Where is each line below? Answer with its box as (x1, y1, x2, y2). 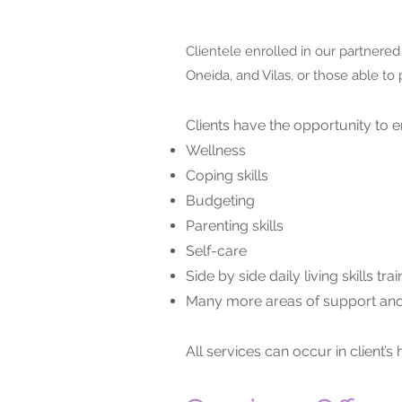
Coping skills (186, 167, 268, 184)
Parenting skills (186, 217, 284, 234)
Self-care (186, 242, 247, 259)
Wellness (186, 142, 246, 159)
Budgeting (186, 192, 255, 209)
